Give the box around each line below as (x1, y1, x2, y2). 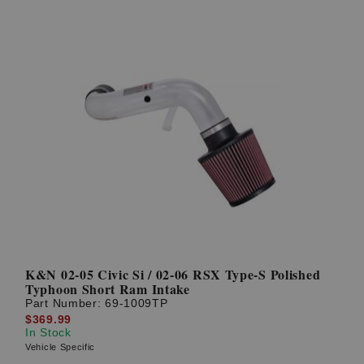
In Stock (25, 325, 71, 339)
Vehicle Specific (25, 341, 96, 352)
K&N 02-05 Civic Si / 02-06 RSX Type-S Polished (25, 265, 321, 284)
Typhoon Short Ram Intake (25, 279, 190, 299)
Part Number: (25, 297, 106, 310)
